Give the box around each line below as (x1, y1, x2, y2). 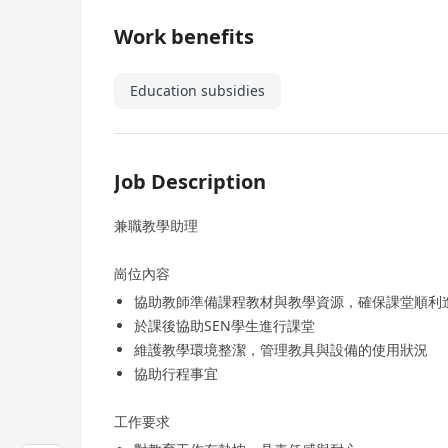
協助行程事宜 (134, 364, 218, 384)
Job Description (114, 168, 266, 196)
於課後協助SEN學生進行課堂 (134, 316, 315, 336)
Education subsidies (130, 81, 265, 101)
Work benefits (114, 23, 254, 51)
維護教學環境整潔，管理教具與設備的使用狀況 (134, 340, 428, 360)
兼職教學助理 (114, 216, 198, 236)
